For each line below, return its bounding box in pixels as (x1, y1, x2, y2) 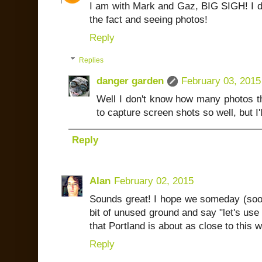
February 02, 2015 (114, 175, 194, 187)
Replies (79, 56, 104, 64)
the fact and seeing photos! (89, 13, 208, 25)
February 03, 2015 (181, 75, 261, 87)
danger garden (96, 75, 164, 87)
